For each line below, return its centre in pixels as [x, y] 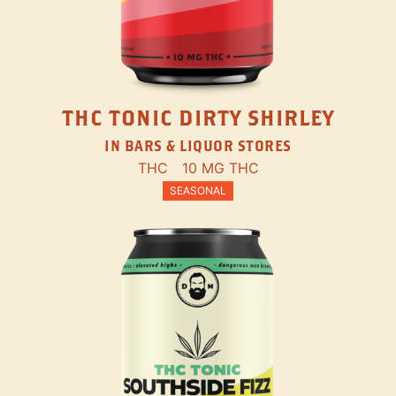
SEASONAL [198, 191]
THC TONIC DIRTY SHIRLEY [198, 118]
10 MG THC [220, 168]
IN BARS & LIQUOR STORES [198, 146]
